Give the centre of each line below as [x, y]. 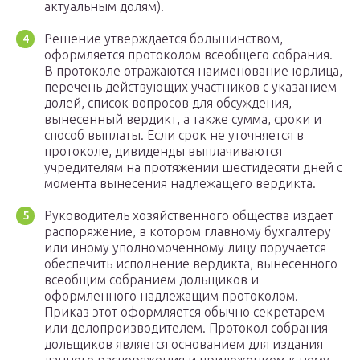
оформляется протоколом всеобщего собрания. [188, 54]
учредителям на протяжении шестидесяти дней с [193, 167]
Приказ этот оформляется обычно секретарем [184, 311]
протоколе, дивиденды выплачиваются [163, 151]
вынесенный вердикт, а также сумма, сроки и [183, 119]
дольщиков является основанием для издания [184, 344]
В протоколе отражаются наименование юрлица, [193, 70]
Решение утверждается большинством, [164, 38]
